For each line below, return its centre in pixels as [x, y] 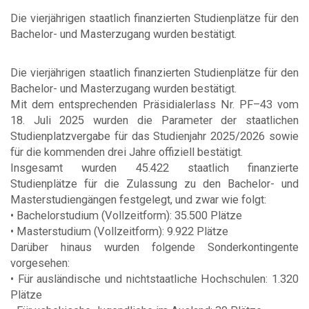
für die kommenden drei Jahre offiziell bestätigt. [127, 152]
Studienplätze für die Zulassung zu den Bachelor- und [154, 183]
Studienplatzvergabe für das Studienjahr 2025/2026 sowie [154, 136]
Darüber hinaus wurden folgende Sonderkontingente [154, 247]
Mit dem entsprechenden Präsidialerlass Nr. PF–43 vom [154, 104]
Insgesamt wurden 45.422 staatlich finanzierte [154, 168]
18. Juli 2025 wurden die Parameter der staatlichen [154, 120]
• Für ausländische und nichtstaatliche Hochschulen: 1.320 [154, 279]
